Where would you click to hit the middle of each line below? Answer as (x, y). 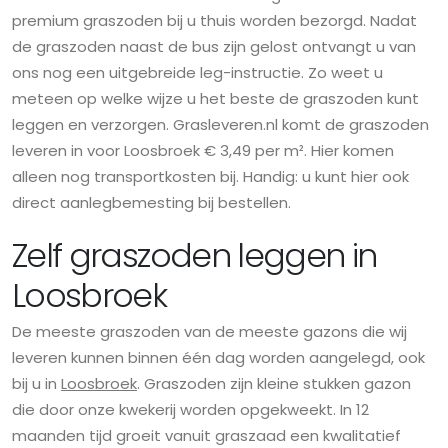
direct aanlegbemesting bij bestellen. (151, 203)
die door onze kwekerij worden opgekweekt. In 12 (190, 410)
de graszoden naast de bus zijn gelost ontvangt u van (214, 47)
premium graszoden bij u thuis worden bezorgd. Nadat (214, 21)
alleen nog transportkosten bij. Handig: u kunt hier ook (210, 177)
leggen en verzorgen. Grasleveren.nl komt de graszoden (220, 125)
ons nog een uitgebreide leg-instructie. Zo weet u (197, 73)
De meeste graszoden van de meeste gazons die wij (209, 332)
